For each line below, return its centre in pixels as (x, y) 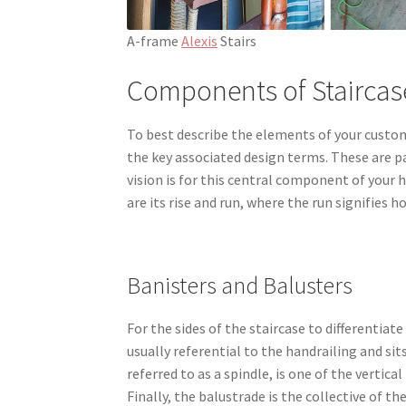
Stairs (237, 41)
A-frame (155, 41)
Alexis (200, 41)
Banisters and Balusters (240, 286)
